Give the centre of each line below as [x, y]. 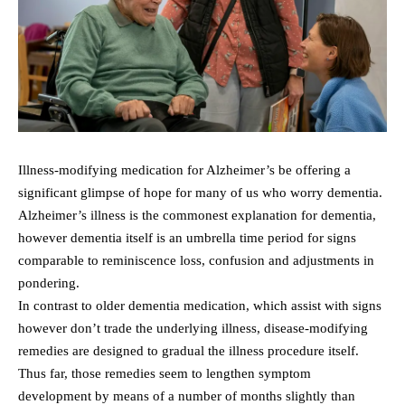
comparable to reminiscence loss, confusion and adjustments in [196, 260]
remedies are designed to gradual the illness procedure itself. [188, 350]
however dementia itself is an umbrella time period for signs [187, 237]
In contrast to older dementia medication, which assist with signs [200, 305]
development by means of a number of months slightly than [187, 396]
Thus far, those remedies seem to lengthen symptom [165, 373]
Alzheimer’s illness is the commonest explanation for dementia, [197, 215]
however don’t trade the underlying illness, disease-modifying [193, 328]
